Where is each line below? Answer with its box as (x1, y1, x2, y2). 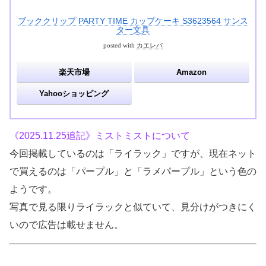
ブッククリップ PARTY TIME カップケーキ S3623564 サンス (18, 15, 248, 26)
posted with (103, 42, 137, 49)
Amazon (176, 67, 207, 77)
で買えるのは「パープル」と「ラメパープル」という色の (9, 166, 256, 176)
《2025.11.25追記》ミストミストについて (9, 130, 190, 141)
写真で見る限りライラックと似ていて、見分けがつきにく (9, 201, 256, 212)
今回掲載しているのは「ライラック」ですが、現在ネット (9, 148, 256, 159)
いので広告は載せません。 (9, 219, 123, 230)
